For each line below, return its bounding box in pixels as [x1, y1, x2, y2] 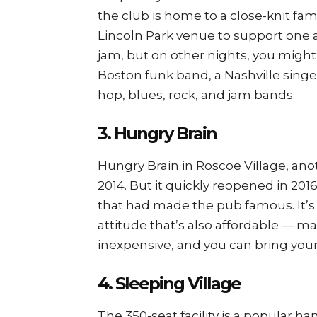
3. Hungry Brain [98, 122, 217, 144]
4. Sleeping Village [98, 272, 241, 294]
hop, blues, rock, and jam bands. [98, 87, 295, 102]
